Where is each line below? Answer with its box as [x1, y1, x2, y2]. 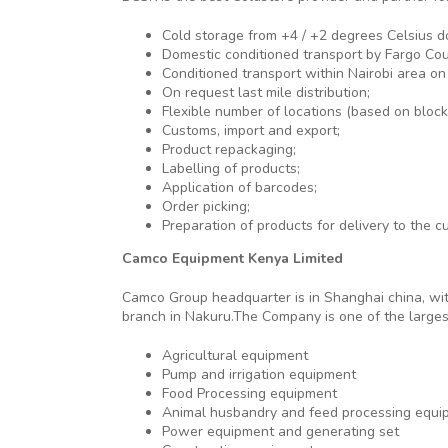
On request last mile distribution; [162, 83, 370, 103]
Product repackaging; [162, 140, 296, 160]
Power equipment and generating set [162, 422, 399, 442]
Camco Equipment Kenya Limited [122, 249, 343, 269]
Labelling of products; [162, 159, 300, 179]
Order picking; [162, 197, 250, 217]
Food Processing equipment [162, 384, 337, 404]
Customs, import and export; [162, 121, 340, 141]
